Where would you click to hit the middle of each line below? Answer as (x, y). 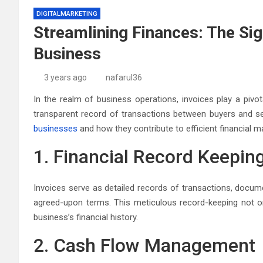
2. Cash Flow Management (144, 245)
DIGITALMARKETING (67, 14)
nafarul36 (124, 77)
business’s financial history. (86, 217)
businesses (55, 129)
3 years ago (65, 77)
